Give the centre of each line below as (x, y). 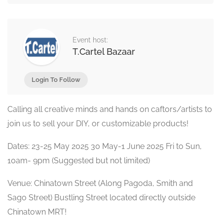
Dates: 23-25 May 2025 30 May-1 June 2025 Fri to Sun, (105, 146)
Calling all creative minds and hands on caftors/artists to (110, 109)
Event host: (90, 40)
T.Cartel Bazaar (104, 52)
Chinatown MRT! (37, 212)
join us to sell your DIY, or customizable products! (98, 124)
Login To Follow (56, 80)
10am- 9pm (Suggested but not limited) (79, 161)
